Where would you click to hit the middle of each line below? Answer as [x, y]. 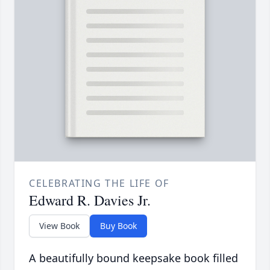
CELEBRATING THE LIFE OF [99, 184]
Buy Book [118, 226]
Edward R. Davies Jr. [90, 200]
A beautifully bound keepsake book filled [133, 258]
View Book [59, 226]
